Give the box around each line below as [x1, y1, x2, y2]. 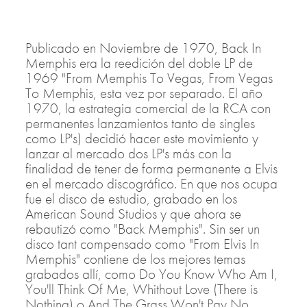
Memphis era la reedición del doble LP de [25, 53, 253, 72]
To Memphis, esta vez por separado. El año [25, 84, 262, 102]
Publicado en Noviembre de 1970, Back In [25, 38, 261, 57]
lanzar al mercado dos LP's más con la [25, 144, 232, 162]
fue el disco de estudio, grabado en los [25, 189, 237, 208]
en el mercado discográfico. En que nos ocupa [25, 174, 278, 193]
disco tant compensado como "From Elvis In [25, 234, 259, 253]
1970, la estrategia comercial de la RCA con [25, 99, 271, 117]
